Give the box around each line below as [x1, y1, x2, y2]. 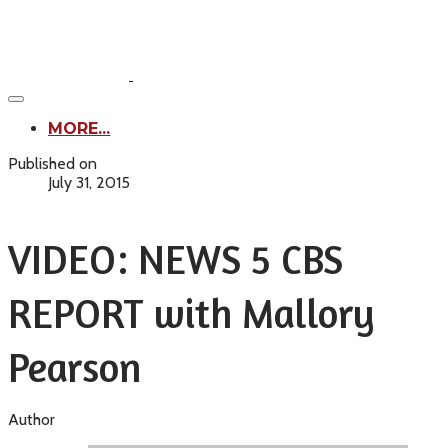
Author [8, 410, 55, 429]
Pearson [8, 343, 141, 391]
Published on [8, 154, 97, 173]
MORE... [48, 119, 111, 138]
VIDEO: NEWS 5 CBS [8, 235, 343, 283]
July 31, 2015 [48, 173, 130, 192]
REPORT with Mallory [8, 289, 374, 337]
